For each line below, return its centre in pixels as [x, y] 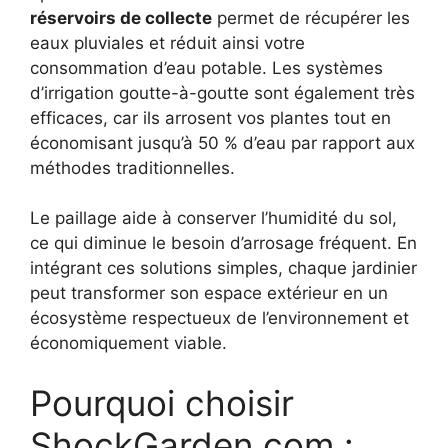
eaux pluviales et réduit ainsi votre [167, 42]
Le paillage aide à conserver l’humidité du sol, [213, 218]
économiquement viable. [128, 343]
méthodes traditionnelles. [132, 167]
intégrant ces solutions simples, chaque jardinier [223, 268]
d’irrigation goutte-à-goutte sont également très [222, 92]
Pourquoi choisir [162, 402]
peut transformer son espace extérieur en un [209, 293]
